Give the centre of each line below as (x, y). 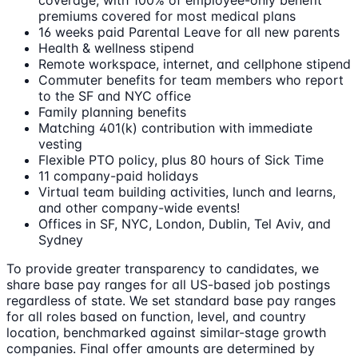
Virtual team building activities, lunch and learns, (187, 192)
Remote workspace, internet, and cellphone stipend (195, 64)
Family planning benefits (112, 112)
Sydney (61, 240)
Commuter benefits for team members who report (191, 80)
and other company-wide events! (139, 208)
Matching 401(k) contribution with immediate (175, 128)
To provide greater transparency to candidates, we (163, 269)
